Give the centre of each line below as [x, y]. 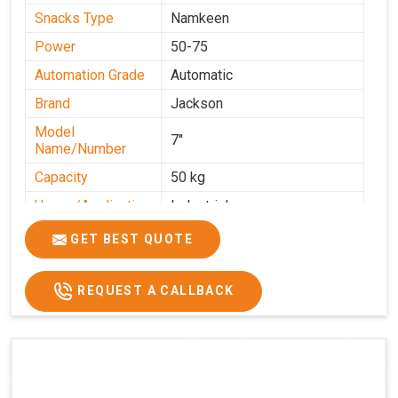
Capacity [61, 178]
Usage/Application [92, 206]
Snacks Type [74, 19]
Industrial [199, 206]
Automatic [202, 76]
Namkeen [200, 19]
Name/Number [80, 149]
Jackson [197, 104]
